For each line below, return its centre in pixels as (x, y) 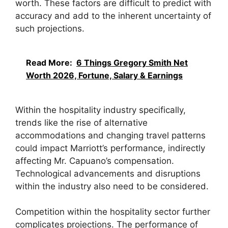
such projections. (50, 28)
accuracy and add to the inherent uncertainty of (113, 16)
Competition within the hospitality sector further (113, 212)
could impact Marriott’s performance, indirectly (110, 148)
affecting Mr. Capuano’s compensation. (95, 161)
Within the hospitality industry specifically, (101, 110)
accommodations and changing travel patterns (110, 135)
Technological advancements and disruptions (108, 173)
